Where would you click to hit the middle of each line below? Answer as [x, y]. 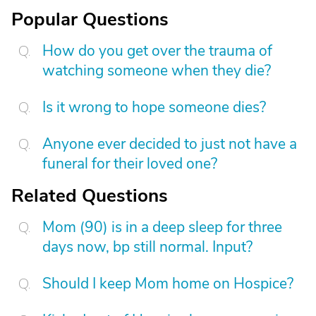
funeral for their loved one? [130, 164]
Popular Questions [90, 19]
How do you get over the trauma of [157, 51]
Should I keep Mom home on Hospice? [168, 284]
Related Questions [90, 196]
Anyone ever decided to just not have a [170, 144]
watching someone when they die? [157, 71]
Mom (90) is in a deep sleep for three [162, 227]
